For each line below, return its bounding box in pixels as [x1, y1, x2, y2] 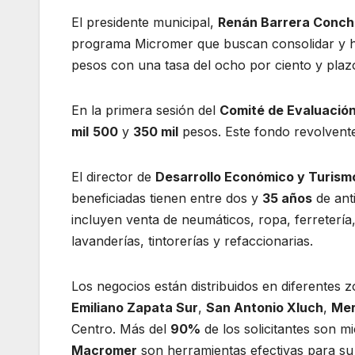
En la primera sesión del [71, 102, 219, 119]
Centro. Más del [71, 321, 170, 338]
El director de [71, 169, 155, 185]
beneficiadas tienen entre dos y [71, 190, 262, 207]
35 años [262, 190, 312, 207]
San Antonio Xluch [206, 300, 323, 316]
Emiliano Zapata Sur [71, 300, 198, 316]
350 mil [133, 124, 178, 140]
